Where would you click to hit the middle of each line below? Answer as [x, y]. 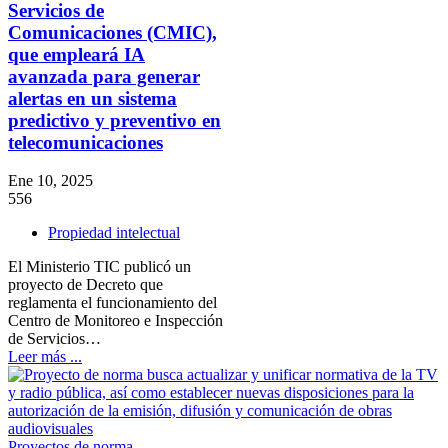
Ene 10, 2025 [50, 181]
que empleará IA [76, 54]
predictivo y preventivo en [114, 120]
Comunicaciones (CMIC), [112, 32]
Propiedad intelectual [114, 233]
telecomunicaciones [85, 142]
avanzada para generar [104, 76]
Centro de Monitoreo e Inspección [115, 321]
